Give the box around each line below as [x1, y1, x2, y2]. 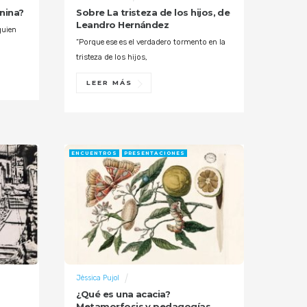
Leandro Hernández [76, 19, 169, 31]
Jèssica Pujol [76, 273, 120, 282]
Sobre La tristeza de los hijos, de [76, 7, 230, 19]
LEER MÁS [86, 79, 132, 87]
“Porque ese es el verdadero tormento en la [76, 37, 226, 47]
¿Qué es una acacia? [76, 288, 171, 300]
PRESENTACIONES [124, 149, 185, 156]
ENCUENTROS [71, 149, 117, 156]
